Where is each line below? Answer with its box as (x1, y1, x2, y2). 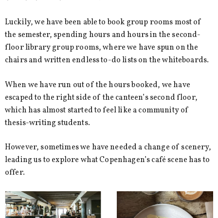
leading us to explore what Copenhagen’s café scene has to (5, 155, 210, 166)
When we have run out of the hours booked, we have (5, 79, 190, 91)
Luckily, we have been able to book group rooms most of (5, 17, 202, 28)
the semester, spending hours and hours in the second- (5, 30, 201, 41)
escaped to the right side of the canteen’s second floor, (5, 92, 198, 103)
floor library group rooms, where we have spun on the (5, 42, 199, 54)
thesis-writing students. (5, 117, 90, 128)
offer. (5, 167, 25, 179)
